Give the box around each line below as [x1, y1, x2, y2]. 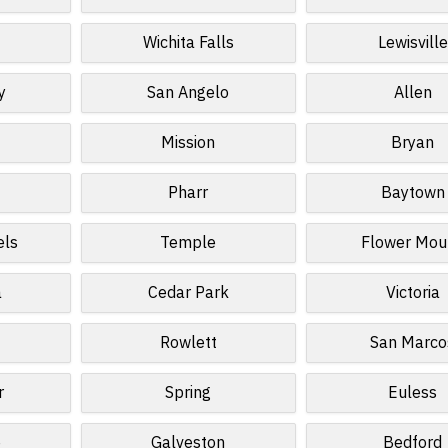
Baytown [380, 181, 445, 205]
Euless [388, 381, 438, 405]
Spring [165, 381, 212, 405]
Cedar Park [147, 281, 229, 305]
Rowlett [159, 331, 217, 355]
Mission [161, 131, 216, 155]
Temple [160, 231, 217, 255]
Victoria [385, 281, 440, 305]
